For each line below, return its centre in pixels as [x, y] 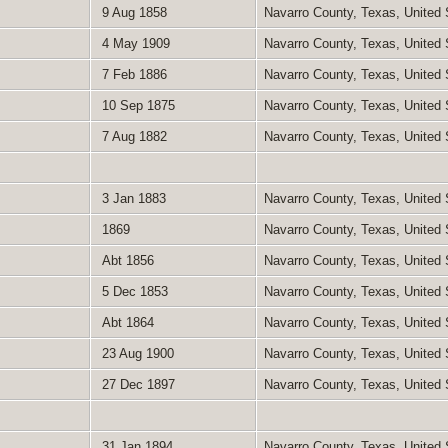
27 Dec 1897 [136, 384]
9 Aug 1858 [132, 12]
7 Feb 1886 [132, 74]
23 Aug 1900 [135, 353]
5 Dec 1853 [132, 291]
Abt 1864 [125, 322]
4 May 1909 [133, 43]
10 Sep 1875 [136, 105]
